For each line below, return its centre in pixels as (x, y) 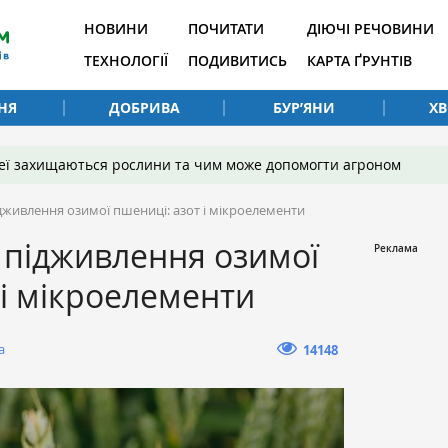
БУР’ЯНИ (304, 107)
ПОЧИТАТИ (226, 28)
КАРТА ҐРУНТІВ (359, 60)
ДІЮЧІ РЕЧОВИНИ (370, 28)
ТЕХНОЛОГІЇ (126, 60)
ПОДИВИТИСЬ (237, 60)
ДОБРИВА (144, 107)
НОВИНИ (116, 28)
